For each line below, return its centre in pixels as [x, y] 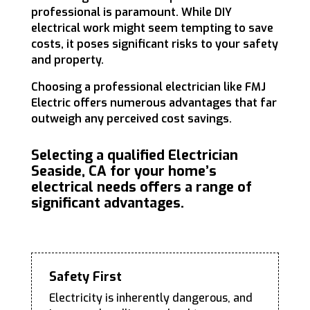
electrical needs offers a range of [141, 188]
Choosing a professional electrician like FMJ [148, 87]
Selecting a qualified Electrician [134, 156]
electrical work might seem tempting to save [152, 28]
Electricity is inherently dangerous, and [151, 298]
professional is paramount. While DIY [131, 12]
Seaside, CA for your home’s [124, 172]
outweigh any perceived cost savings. [131, 119]
